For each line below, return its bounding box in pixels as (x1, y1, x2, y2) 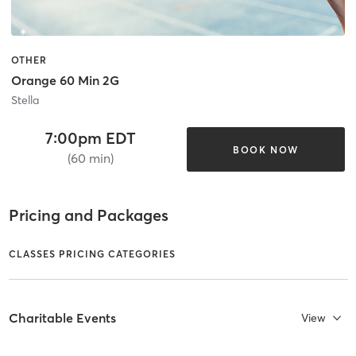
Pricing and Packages (8, 204, 168, 225)
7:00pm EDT (44, 128, 136, 149)
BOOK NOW (232, 143, 299, 156)
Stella (11, 93, 39, 108)
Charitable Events (8, 309, 116, 326)
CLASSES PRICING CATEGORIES (8, 248, 176, 261)
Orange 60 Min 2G (11, 72, 119, 89)
